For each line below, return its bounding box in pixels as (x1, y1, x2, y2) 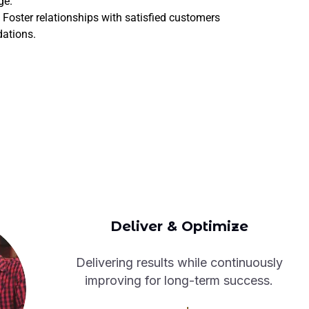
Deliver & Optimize (110, 217, 248, 235)
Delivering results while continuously (75, 255, 283, 270)
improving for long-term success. (85, 272, 274, 288)
